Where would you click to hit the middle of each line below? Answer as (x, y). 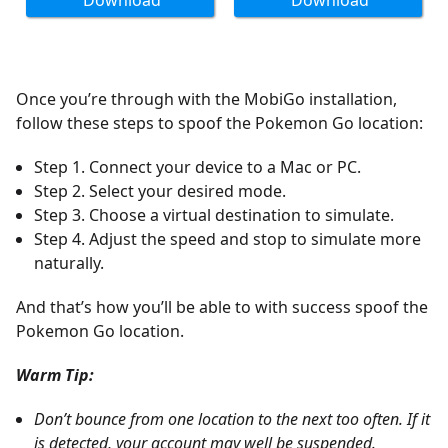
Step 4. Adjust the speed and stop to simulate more (227, 239)
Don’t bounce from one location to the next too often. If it (232, 419)
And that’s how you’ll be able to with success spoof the (222, 307)
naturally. (69, 263)
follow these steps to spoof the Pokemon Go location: (219, 123)
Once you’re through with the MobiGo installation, (206, 99)
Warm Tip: (55, 375)
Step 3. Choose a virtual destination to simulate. (214, 215)
